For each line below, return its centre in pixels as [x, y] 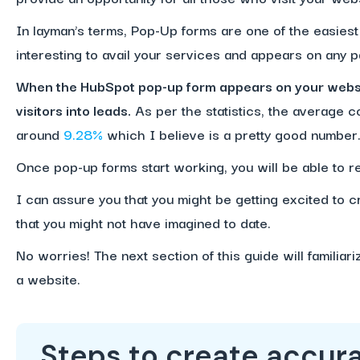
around [37, 134]
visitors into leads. [73, 110]
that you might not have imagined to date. [143, 222]
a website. [48, 278]
